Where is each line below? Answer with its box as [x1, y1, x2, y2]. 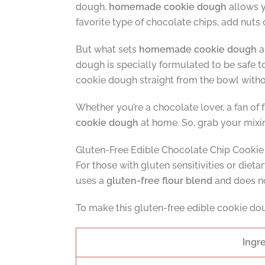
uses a [75, 174, 106, 186]
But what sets [75, 43, 139, 55]
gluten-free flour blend [106, 174, 212, 186]
